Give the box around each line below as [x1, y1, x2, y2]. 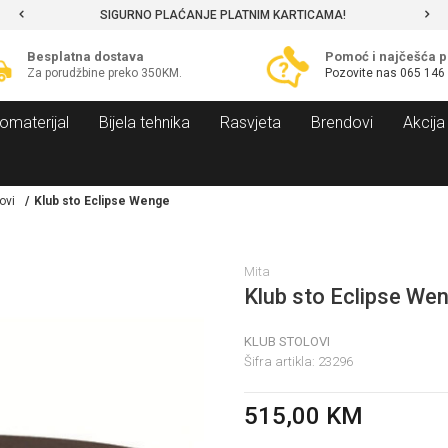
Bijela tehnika [99, 112, 190, 132]
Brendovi [311, 112, 373, 132]
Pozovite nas [325, 66, 398, 81]
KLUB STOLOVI [244, 333, 330, 349]
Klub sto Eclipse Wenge [34, 193, 170, 208]
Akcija [403, 112, 445, 132]
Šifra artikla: [244, 353, 318, 369]
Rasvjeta [220, 112, 281, 132]
